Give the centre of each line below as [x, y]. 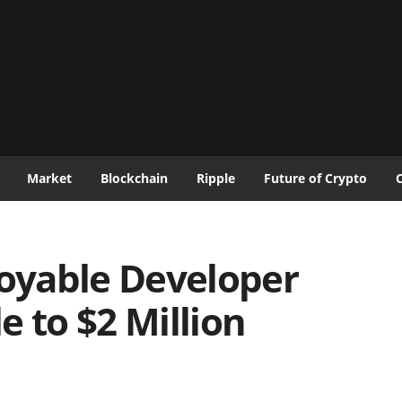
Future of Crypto [315, 178]
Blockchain [134, 178]
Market [49, 178]
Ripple [216, 178]
